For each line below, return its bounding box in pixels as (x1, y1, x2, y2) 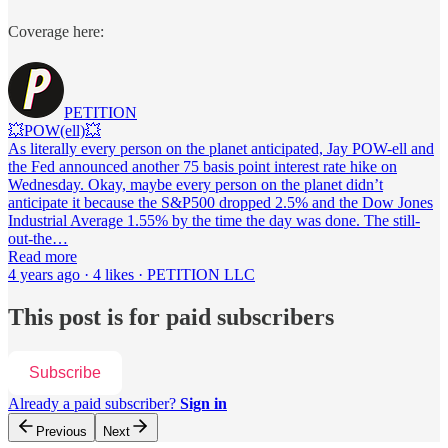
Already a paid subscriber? (8, 394, 180, 412)
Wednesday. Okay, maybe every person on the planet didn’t (8, 175, 383, 193)
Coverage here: (8, 22, 104, 40)
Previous (36, 423, 87, 439)
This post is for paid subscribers (8, 303, 334, 330)
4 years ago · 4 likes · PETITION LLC (8, 265, 255, 283)
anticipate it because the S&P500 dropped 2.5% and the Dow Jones (8, 193, 433, 211)
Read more (8, 247, 77, 265)
